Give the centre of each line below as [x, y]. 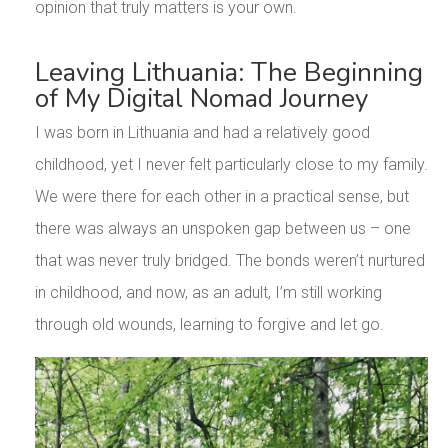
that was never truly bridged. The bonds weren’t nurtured [229, 260]
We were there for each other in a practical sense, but [221, 196]
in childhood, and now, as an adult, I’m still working [208, 292]
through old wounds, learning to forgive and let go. [209, 324]
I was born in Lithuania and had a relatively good [202, 132]
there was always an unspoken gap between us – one [222, 228]
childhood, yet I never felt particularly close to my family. [231, 164]
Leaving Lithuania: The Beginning [228, 72]
